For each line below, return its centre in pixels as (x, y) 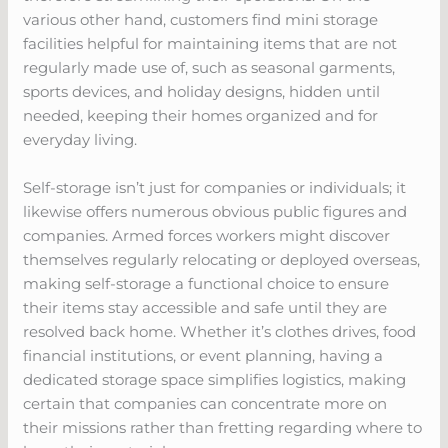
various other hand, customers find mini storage (201, 19)
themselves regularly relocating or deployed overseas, (222, 259)
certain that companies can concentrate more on (205, 403)
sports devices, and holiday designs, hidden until (202, 91)
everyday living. (80, 139)
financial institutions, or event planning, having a (203, 355)
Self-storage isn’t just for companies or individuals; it (215, 187)
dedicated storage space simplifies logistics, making (215, 379)
